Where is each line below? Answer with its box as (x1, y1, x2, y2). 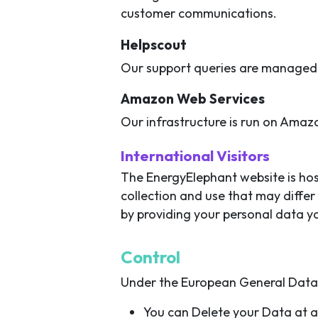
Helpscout (121, 35, 187, 53)
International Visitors (121, 146, 270, 165)
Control (121, 246, 180, 268)
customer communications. (121, 5, 277, 22)
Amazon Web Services (121, 89, 265, 107)
